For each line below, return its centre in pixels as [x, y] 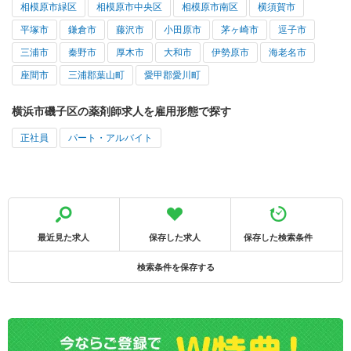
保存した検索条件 [278, 237]
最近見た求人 [64, 237]
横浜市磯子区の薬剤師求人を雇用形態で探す [121, 111]
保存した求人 [175, 237]
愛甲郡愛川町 [172, 75]
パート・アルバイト [110, 138]
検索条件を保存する [175, 267]
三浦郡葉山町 [96, 75]
